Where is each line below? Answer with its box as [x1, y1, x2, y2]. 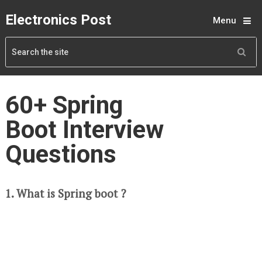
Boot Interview [5, 115, 164, 144]
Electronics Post [5, 12, 111, 28]
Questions [5, 140, 116, 168]
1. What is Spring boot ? [5, 186, 126, 201]
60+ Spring [5, 91, 123, 119]
